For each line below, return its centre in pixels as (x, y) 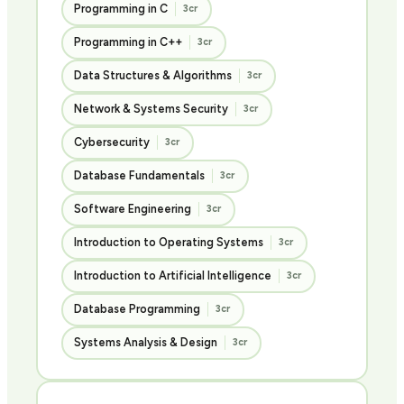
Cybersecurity (112, 142)
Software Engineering (133, 209)
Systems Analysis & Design (146, 342)
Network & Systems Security (151, 109)
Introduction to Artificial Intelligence (173, 275)
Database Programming (137, 309)
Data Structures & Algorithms (153, 75)
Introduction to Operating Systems (169, 242)
